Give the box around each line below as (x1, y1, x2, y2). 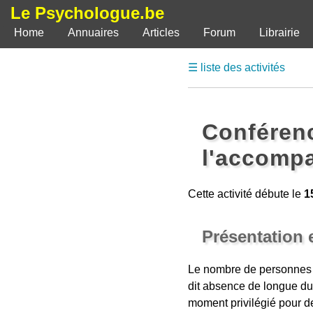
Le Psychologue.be (10, 3, 164, 22)
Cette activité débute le (187, 188, 304, 200)
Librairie (259, 27, 300, 38)
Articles (143, 27, 180, 38)
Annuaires (68, 27, 119, 38)
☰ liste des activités (187, 61, 285, 73)
